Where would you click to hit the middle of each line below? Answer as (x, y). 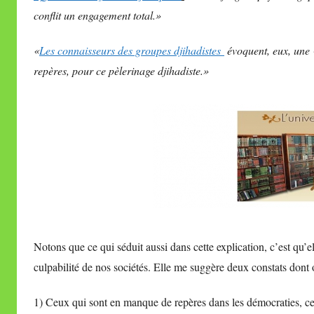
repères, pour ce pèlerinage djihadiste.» (121, 71)
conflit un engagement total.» (97, 15)
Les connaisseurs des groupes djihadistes (130, 50)
